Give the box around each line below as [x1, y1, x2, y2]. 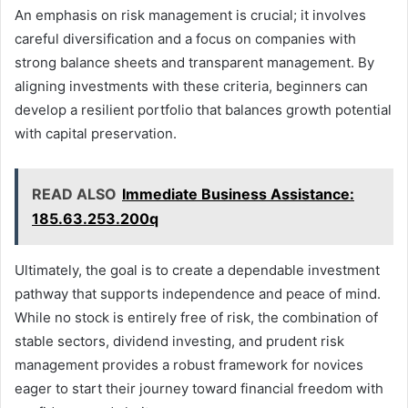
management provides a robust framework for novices [15, 355, 363, 373]
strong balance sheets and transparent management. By [15, 53, 374, 71]
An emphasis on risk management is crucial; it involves [15, 5, 366, 24]
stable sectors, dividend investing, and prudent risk [15, 331, 344, 350]
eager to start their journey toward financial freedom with [15, 379, 383, 397]
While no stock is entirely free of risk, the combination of [15, 308, 378, 326]
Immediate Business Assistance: [122, 184, 354, 203]
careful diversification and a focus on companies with [15, 29, 356, 47]
